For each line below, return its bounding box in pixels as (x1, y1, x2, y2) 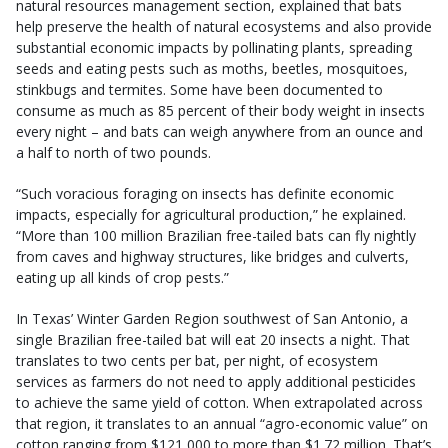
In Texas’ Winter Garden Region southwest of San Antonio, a (16, 309, 408, 329)
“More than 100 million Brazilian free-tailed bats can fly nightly (16, 226, 416, 246)
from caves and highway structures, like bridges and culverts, (16, 247, 409, 267)
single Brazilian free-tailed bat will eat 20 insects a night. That (16, 330, 410, 350)
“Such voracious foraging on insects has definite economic (16, 184, 394, 204)
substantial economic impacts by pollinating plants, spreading (16, 38, 412, 58)
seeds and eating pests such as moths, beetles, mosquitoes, (16, 59, 408, 79)
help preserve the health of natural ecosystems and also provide (16, 17, 432, 37)
